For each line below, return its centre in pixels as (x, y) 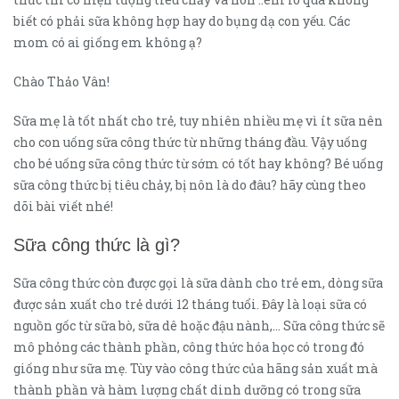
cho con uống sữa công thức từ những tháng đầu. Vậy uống (190, 142)
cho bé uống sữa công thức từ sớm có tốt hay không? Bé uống (198, 163)
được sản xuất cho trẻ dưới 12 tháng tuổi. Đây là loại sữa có (190, 304)
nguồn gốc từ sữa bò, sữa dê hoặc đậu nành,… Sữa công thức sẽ (199, 326)
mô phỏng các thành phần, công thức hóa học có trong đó (189, 347)
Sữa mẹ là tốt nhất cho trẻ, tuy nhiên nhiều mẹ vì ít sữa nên (198, 121)
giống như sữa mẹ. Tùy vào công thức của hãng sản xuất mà (195, 368)
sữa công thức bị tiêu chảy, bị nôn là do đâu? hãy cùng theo (190, 185)
